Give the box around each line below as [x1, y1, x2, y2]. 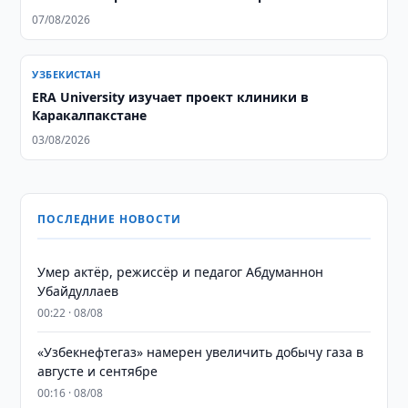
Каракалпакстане [32, 107, 148, 124]
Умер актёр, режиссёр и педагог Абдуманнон [37, 263, 324, 280]
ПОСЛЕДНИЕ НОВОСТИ [37, 211, 181, 227]
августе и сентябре [37, 362, 158, 380]
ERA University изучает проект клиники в [32, 88, 310, 106]
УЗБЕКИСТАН [32, 67, 101, 81]
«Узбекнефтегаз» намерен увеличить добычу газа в [37, 343, 364, 361]
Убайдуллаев [37, 282, 119, 300]
